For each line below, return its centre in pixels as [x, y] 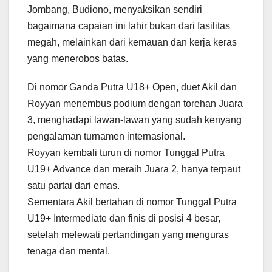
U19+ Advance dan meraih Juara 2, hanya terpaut [134, 169]
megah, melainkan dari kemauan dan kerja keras [132, 42]
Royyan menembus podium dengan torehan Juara [135, 104]
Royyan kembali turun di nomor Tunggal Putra [126, 153]
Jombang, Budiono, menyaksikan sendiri [115, 10]
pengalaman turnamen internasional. [106, 137]
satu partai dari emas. [73, 186]
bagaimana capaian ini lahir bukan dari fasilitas [129, 26]
